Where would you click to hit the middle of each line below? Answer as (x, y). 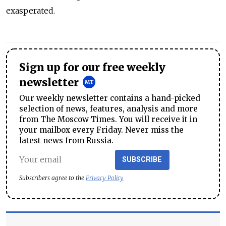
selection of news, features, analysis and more (108, 108)
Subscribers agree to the (52, 178)
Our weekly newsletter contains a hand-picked (110, 98)
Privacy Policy (105, 178)
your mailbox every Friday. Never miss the (101, 130)
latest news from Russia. (66, 140)
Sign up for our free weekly (92, 68)
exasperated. (31, 11)
